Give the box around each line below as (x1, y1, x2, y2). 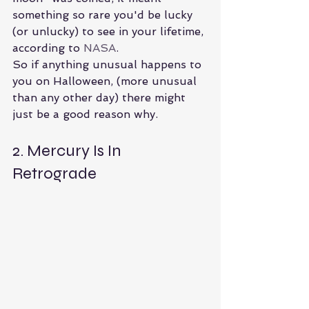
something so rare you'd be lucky (12, 8, 196, 22)
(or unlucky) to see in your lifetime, (12, 25, 207, 39)
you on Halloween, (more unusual (12, 74, 200, 88)
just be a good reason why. (12, 108, 158, 121)
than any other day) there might (12, 91, 189, 105)
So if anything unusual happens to (12, 58, 205, 72)
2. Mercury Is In (12, 141, 125, 161)
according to (12, 41, 83, 55)
